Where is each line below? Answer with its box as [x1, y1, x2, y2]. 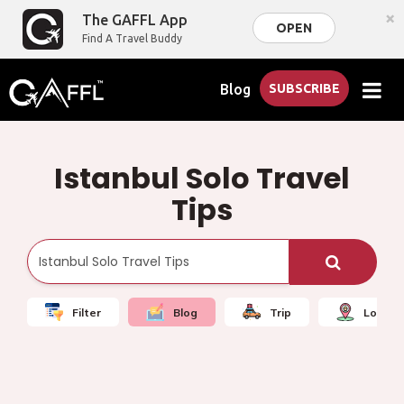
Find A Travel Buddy [82, 32, 183, 44]
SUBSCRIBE [269, 81, 341, 96]
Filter [72, 305, 101, 319]
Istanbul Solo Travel [54, 158, 350, 198]
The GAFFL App [82, 12, 188, 28]
